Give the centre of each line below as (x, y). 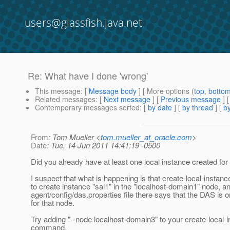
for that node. (53, 203)
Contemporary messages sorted (87, 108)
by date (160, 108)
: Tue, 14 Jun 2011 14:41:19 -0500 (103, 145)
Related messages (65, 99)
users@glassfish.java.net (83, 23)
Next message (127, 99)
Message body (113, 91)
